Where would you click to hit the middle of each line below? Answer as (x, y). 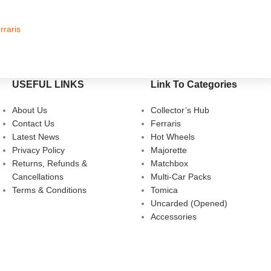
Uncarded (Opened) (189, 203)
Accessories (174, 217)
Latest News (36, 137)
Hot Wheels (173, 137)
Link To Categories (194, 84)
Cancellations (38, 177)
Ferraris (166, 123)
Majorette (169, 150)
